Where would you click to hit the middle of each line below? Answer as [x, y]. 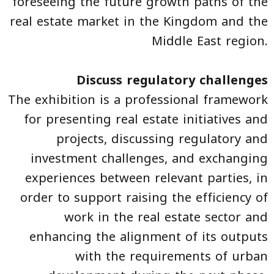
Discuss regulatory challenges [172, 80]
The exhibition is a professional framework [138, 99]
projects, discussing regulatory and [162, 139]
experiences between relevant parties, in [146, 178]
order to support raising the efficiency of [144, 197]
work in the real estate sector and [166, 217]
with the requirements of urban [172, 256]
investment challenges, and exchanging [149, 158]
